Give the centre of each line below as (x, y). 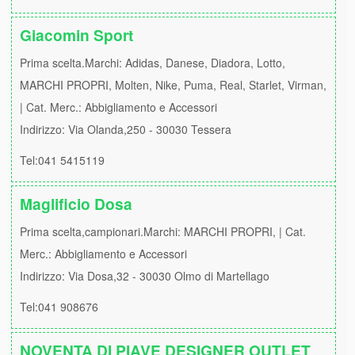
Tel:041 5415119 (62, 160)
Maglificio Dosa (76, 204)
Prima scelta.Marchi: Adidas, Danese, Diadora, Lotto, (153, 63)
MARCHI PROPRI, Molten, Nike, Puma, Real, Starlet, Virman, (173, 85)
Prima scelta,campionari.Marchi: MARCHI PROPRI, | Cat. (163, 231)
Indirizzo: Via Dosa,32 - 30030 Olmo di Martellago (145, 276)
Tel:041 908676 (59, 307)
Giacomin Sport (76, 35)
